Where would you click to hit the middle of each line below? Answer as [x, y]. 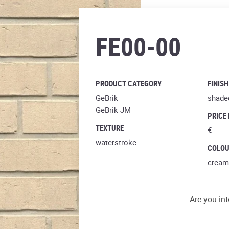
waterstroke [116, 142]
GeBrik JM [113, 110]
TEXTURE [109, 128]
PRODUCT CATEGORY [128, 83]
